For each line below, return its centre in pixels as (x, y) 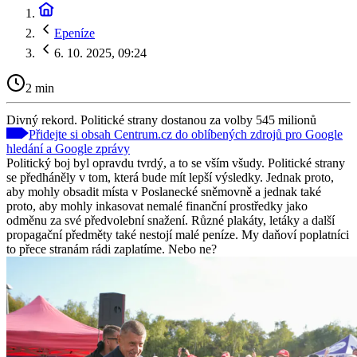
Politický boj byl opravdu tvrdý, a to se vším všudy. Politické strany (176, 163)
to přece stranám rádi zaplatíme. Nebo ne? (112, 249)
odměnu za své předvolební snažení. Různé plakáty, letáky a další (171, 220)
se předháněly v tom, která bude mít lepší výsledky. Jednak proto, (170, 177)
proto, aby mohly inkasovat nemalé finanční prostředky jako (157, 206)
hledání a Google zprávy (68, 148)
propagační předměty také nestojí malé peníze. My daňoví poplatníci (178, 234)
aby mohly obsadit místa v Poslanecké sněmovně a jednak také (164, 191)
